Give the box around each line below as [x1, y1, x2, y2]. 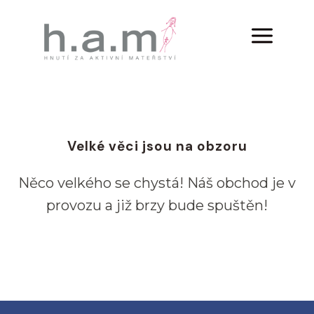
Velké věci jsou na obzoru [67, 137, 247, 155]
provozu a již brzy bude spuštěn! [46, 197, 268, 214]
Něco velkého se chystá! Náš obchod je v [18, 175, 296, 191]
